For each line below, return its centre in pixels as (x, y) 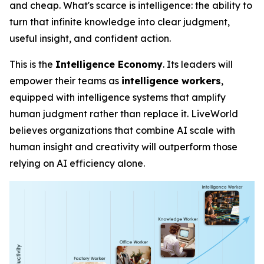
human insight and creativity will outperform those (123, 147)
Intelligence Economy (109, 64)
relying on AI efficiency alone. (77, 163)
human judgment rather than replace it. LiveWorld (124, 114)
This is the (32, 64)
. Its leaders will (198, 64)
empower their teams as (65, 81)
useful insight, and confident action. (90, 38)
